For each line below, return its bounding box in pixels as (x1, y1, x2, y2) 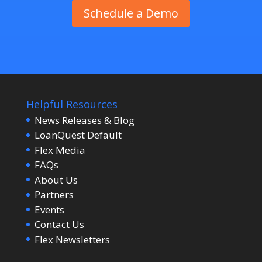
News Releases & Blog (34, 113, 135, 127)
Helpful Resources (26, 96, 118, 111)
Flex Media (34, 143, 85, 157)
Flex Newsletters (34, 232, 110, 246)
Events (34, 202, 64, 216)
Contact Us (34, 218, 84, 232)
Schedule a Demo (83, 5, 178, 21)
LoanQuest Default (34, 128, 122, 142)
